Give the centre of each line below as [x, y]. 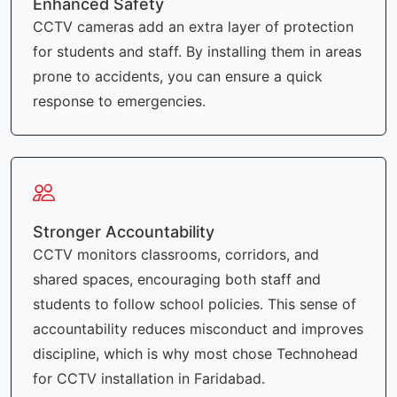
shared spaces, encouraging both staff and [177, 280]
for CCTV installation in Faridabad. [149, 379]
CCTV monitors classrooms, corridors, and [176, 255]
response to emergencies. [119, 101]
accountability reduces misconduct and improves [198, 329]
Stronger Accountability [124, 232]
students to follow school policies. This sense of [195, 304]
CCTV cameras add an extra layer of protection [193, 27]
